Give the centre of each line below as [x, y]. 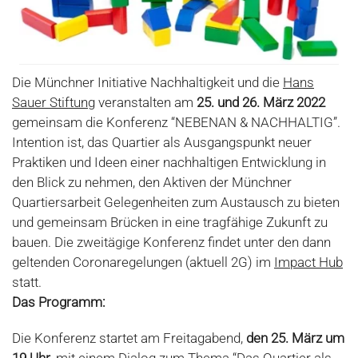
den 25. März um [295, 338]
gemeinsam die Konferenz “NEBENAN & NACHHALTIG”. [176, 123]
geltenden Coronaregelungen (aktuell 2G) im [143, 263]
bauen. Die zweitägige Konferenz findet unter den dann [171, 243]
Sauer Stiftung [54, 103]
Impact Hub [308, 263]
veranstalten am [146, 103]
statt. [27, 282]
